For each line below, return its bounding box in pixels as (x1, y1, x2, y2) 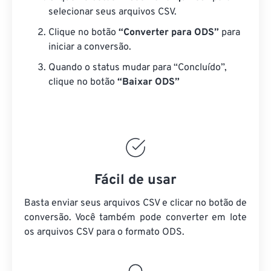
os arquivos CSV (24, 226, 94, 238)
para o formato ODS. (94, 226, 184, 238)
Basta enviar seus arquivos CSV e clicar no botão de (24, 197, 247, 209)
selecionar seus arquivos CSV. (48, 6, 177, 18)
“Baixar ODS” (117, 76, 180, 88)
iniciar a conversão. (48, 41, 131, 53)
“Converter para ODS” (119, 27, 219, 39)
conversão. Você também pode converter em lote (24, 212, 247, 224)
